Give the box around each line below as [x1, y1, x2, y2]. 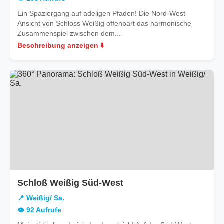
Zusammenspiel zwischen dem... [17, 29, 121, 37]
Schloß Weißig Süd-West [17, 177, 123, 188]
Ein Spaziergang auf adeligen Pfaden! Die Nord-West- [17, 9, 188, 17]
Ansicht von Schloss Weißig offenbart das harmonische [17, 19, 191, 27]
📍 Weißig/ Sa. [17, 194, 64, 202]
